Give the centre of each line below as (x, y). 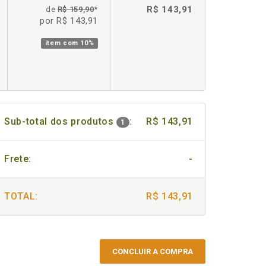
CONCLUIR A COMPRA (153, 251)
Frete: (18, 159)
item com (63, 43)
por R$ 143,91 (69, 21)
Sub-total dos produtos (61, 121)
